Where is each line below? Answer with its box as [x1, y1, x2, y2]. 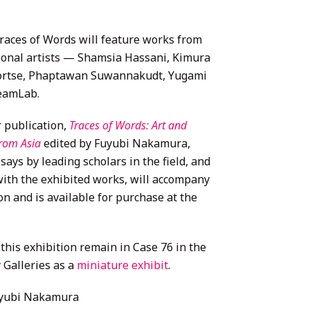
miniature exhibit [76, 257, 168, 273]
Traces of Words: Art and [69, 118, 187, 134]
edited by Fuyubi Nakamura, [40, 136, 190, 152]
